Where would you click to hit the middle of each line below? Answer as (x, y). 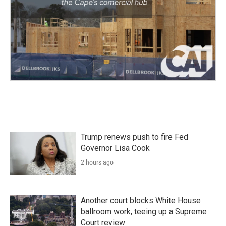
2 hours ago (97, 162)
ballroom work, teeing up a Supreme (144, 211)
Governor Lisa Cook (115, 148)
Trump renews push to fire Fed (134, 137)
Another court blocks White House (141, 200)
